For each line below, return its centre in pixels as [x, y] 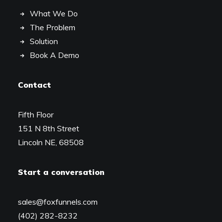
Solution [44, 41]
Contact [34, 85]
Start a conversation [61, 172]
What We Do [54, 13]
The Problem [53, 27]
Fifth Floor [36, 114]
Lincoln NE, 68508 [51, 142]
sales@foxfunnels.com [58, 202]
